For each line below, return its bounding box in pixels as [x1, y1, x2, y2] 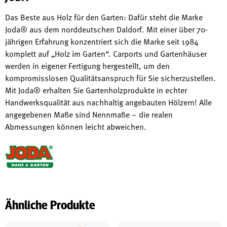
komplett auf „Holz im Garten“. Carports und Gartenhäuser [5, 47, 207, 59]
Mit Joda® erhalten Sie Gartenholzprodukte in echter [5, 84, 187, 95]
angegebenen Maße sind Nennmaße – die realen [5, 108, 173, 120]
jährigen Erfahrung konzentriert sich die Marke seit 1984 [5, 35, 199, 47]
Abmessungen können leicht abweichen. [5, 120, 146, 132]
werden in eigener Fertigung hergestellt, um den [5, 59, 170, 71]
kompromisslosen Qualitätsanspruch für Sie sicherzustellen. [5, 71, 216, 83]
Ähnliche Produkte [5, 195, 95, 213]
